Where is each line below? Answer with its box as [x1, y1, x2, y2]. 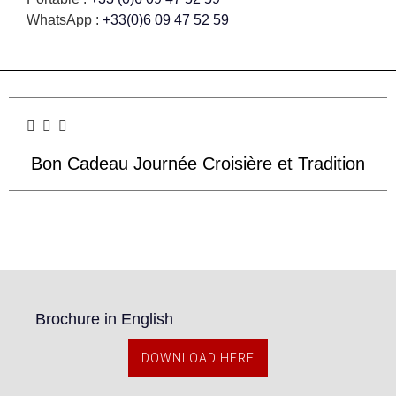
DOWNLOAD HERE [141, 351, 255, 366]
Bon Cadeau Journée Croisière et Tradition [31, 154, 365, 174]
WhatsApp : [27, 12, 103, 27]
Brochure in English [35, 310, 173, 329]
